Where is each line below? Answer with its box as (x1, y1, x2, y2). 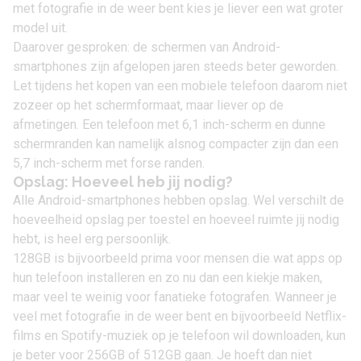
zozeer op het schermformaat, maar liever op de (13, 98, 284, 113)
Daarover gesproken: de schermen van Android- (13, 39, 280, 55)
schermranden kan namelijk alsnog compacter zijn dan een (13, 136, 338, 151)
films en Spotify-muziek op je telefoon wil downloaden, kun (13, 328, 346, 343)
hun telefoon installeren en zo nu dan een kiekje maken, (13, 270, 322, 285)
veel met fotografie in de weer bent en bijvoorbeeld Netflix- (13, 309, 346, 324)
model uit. (13, 20, 68, 35)
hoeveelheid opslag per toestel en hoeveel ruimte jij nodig (13, 212, 339, 227)
